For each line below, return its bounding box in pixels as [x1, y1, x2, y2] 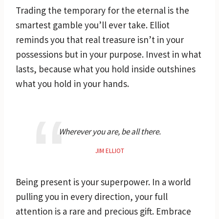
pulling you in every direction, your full [16, 190, 168, 202]
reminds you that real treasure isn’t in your [16, 33, 184, 45]
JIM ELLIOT [95, 146, 124, 155]
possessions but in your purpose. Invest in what [16, 48, 201, 60]
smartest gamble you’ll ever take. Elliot [16, 19, 170, 31]
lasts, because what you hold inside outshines [16, 63, 196, 75]
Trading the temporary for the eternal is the [16, 4, 189, 16]
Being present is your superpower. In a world [16, 175, 191, 188]
